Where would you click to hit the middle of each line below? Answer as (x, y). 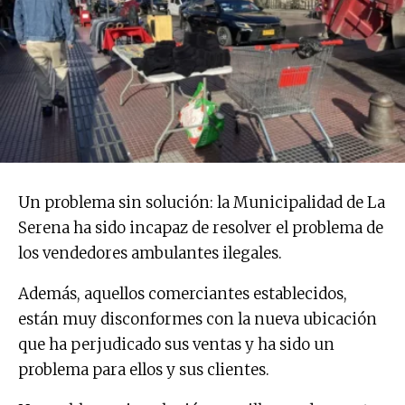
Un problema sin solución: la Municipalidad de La (202, 202)
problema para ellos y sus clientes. (144, 369)
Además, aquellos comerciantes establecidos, (183, 293)
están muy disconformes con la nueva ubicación (198, 319)
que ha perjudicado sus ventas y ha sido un (176, 344)
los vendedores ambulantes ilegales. (150, 253)
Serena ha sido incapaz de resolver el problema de (201, 227)
